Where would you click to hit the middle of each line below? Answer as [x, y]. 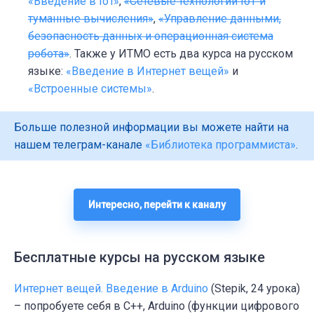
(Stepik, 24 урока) [254, 288]
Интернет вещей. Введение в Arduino [111, 288]
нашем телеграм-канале [80, 144]
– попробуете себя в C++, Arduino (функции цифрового [157, 306]
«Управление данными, [220, 18]
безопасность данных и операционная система [151, 36]
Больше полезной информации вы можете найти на [151, 127]
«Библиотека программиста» [220, 144]
